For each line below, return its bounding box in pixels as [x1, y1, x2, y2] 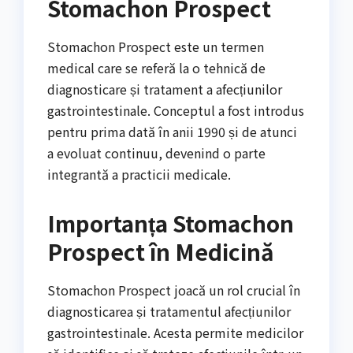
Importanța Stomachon [47, 206, 294, 239]
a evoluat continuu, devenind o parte [47, 143, 266, 162]
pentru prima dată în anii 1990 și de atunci [47, 121, 297, 141]
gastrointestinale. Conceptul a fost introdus [47, 100, 304, 120]
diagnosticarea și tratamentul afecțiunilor [47, 301, 291, 321]
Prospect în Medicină [47, 235, 274, 267]
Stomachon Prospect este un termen [47, 36, 264, 56]
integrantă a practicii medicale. [47, 164, 231, 184]
